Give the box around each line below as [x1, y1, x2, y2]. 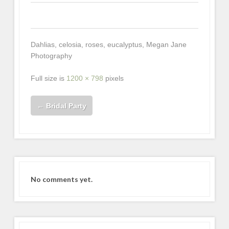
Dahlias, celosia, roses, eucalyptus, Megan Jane [31, 40, 187, 49]
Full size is [31, 74, 67, 83]
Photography [31, 51, 73, 60]
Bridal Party [44, 101, 87, 110]
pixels [103, 74, 124, 83]
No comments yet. [31, 174, 93, 184]
